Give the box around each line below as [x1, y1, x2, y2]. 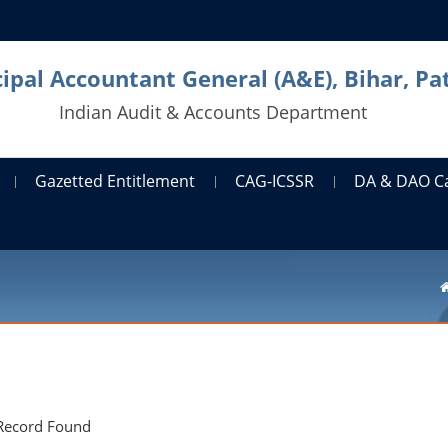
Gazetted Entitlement [35, 169, 196, 192]
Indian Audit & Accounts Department [59, 99, 368, 124]
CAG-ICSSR [235, 169, 315, 192]
